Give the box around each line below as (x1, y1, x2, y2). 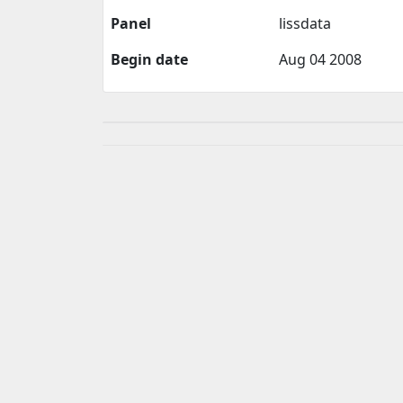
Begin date (111, 49, 188, 69)
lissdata (279, 13, 331, 33)
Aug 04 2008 (279, 49, 362, 69)
